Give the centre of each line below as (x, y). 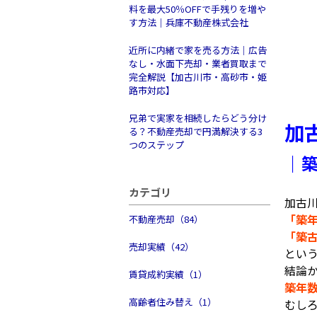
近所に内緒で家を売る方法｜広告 (198, 50)
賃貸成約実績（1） (168, 274)
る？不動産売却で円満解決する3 (196, 131)
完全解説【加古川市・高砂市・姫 (198, 77)
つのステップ (156, 145)
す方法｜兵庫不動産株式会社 (189, 22)
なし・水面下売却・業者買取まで (198, 63)
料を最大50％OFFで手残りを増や (197, 9)
